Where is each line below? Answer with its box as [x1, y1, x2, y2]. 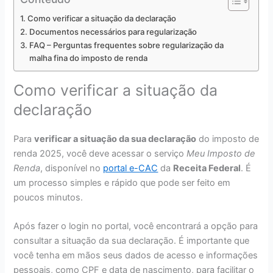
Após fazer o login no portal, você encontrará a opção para [13, 221, 258, 232]
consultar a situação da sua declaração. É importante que [13, 235, 250, 247]
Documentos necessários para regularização [29, 27, 197, 37]
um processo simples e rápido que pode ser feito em [13, 177, 231, 188]
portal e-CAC [103, 162, 158, 174]
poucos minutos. [13, 191, 83, 203]
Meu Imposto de [186, 147, 256, 159]
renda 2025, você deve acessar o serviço [13, 147, 187, 159]
